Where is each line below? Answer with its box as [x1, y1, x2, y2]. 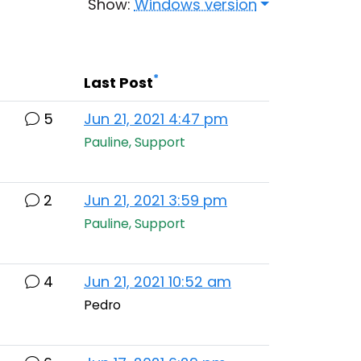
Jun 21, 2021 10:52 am [84, 272, 231, 292]
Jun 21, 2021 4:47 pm [84, 109, 228, 129]
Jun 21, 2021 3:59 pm [84, 190, 227, 210]
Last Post [84, 73, 153, 93]
